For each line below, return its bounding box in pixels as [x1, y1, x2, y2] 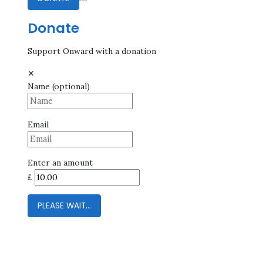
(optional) [52, 81, 90, 92]
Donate [27, 19, 79, 38]
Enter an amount [27, 157, 93, 168]
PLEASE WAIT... [37, 200, 91, 212]
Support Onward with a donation [27, 46, 156, 57]
